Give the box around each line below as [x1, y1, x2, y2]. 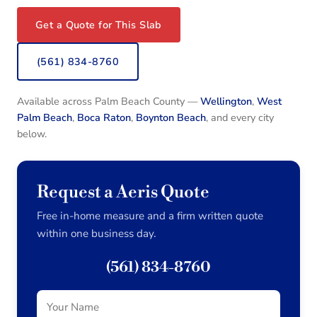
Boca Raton [77, 110, 131, 125]
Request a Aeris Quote [37, 182, 209, 204]
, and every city [206, 110, 274, 125]
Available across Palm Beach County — [17, 94, 200, 109]
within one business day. [37, 226, 156, 241]
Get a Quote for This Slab [35, 18, 162, 33]
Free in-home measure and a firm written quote [37, 209, 263, 224]
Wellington [200, 94, 252, 109]
